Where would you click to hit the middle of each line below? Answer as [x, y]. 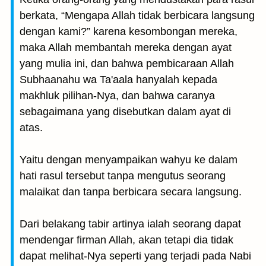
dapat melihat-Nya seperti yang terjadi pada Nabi [135, 256]
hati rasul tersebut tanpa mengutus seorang [123, 176]
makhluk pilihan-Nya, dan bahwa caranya [117, 96]
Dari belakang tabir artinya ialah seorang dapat [130, 224]
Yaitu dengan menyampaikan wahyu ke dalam [129, 160]
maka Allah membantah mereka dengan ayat [126, 47]
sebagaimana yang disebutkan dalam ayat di [125, 112]
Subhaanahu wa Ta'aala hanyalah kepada [118, 80]
